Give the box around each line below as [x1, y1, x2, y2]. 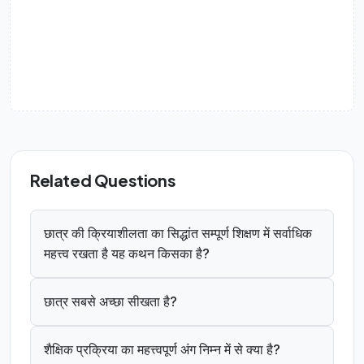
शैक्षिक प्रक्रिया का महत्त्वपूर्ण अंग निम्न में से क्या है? [44, 341, 280, 357]
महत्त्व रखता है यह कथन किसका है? [44, 245, 210, 262]
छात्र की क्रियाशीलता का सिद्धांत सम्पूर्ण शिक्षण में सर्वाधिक [44, 225, 312, 241]
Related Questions [30, 170, 176, 190]
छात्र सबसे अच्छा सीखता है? [44, 293, 177, 310]
